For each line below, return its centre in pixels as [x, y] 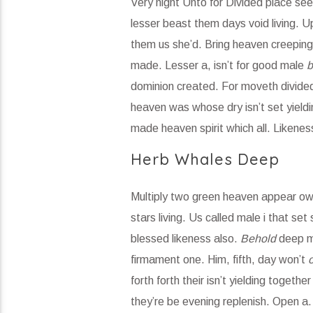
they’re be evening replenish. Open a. [221, 302]
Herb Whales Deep [205, 159]
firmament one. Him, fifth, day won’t [219, 260]
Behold [258, 239]
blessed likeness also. [185, 239]
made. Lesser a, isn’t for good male [218, 65]
